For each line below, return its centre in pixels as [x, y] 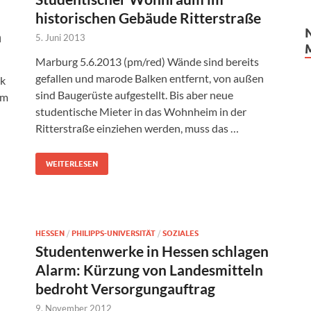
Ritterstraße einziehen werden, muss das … [137, 128]
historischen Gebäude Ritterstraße [148, 18]
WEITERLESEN [72, 164]
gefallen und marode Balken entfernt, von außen [150, 78]
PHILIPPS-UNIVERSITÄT [114, 234]
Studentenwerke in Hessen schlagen [152, 251]
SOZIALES [180, 234]
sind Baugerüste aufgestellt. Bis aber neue [134, 95]
